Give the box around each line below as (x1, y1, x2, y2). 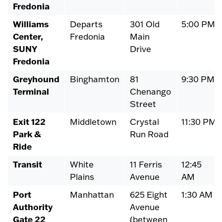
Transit (13, 158, 42, 169)
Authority (13, 201, 53, 212)
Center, (13, 30, 43, 42)
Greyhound (13, 73, 59, 84)
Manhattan (70, 189, 114, 200)
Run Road (130, 128, 168, 139)
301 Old (130, 18, 160, 29)
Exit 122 (13, 115, 46, 127)
